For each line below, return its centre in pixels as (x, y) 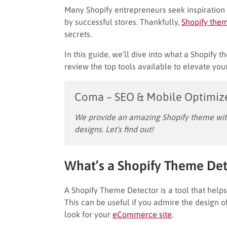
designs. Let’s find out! (114, 129)
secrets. (78, 34)
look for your (88, 214)
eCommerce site (142, 214)
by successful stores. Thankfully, (123, 22)
